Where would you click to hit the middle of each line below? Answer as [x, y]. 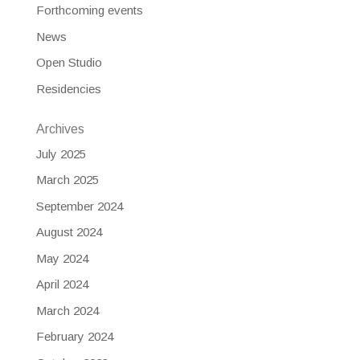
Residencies [68, 88]
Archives [60, 129]
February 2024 [74, 337]
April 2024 [62, 284]
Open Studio [69, 63]
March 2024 [67, 310]
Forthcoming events [89, 10]
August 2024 [69, 232]
